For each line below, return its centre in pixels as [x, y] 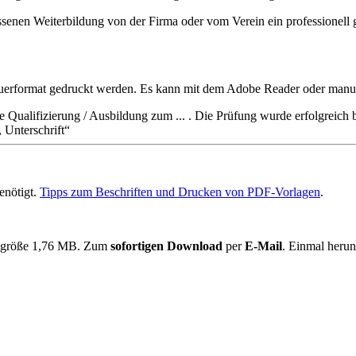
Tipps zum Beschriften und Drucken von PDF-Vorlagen [180, 192]
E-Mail [263, 246]
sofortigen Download [166, 246]
